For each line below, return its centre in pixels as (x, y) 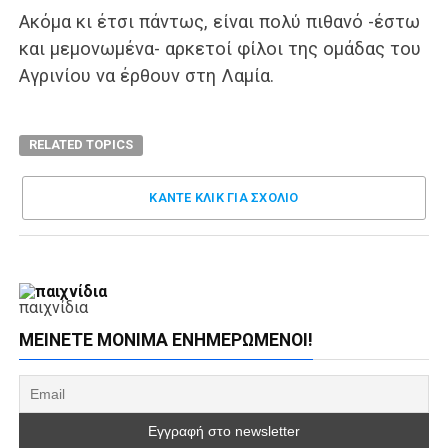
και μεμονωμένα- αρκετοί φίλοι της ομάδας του (219, 48)
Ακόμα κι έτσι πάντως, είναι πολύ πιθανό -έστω (219, 21)
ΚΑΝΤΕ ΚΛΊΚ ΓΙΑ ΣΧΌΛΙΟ (224, 197)
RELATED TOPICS (80, 144)
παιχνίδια (53, 307)
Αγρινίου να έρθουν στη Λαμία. (146, 75)
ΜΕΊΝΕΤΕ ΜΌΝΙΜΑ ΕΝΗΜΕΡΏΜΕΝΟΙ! (165, 340)
